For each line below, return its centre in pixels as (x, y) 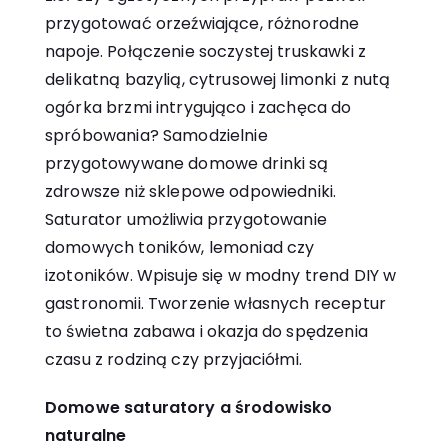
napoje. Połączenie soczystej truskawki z (205, 51)
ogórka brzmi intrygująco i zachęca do (198, 107)
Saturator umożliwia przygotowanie (186, 219)
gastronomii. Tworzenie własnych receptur (215, 303)
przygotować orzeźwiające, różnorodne (202, 23)
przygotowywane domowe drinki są (187, 163)
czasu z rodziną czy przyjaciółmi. (173, 359)
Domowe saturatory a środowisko (189, 408)
